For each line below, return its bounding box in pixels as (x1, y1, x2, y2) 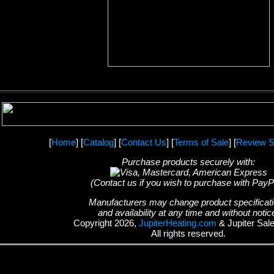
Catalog (83, 137, 114, 147)
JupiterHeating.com (139, 218, 217, 228)
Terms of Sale (174, 137, 229, 147)
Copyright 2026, (73, 218, 139, 228)
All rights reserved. (151, 228, 226, 239)
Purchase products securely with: (122, 157, 255, 167)
